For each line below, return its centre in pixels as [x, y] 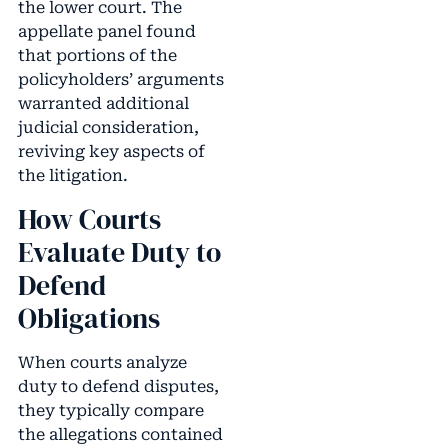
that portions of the [97, 56]
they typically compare [110, 410]
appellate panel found [106, 32]
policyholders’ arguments [120, 80]
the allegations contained [120, 434]
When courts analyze [102, 362]
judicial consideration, [108, 128]
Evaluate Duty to [119, 251]
